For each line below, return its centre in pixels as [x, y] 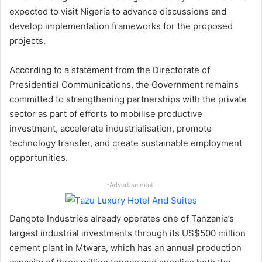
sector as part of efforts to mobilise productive [106, 114]
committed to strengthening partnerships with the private [128, 99]
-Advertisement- [131, 185]
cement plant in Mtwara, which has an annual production [125, 247]
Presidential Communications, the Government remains [124, 85]
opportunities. [39, 158]
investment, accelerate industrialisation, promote [111, 129]
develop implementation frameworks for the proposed [121, 26]
